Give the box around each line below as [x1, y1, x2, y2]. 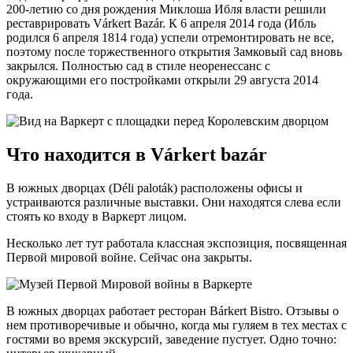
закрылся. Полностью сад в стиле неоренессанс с [6, 59, 270, 73]
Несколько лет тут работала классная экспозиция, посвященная [6, 236, 347, 250]
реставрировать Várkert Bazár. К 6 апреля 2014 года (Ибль [6, 17, 316, 31]
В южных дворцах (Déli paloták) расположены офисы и [6, 180, 303, 195]
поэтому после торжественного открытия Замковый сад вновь [6, 45, 342, 59]
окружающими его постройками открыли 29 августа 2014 [6, 73, 318, 87]
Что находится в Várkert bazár [6, 143, 267, 165]
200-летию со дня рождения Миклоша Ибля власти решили [6, 2, 326, 17]
